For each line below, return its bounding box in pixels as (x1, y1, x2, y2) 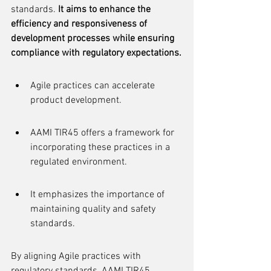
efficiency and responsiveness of (11, 18, 149, 30)
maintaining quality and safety (30, 203, 158, 215)
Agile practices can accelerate (30, 80, 157, 92)
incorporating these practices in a (30, 142, 172, 154)
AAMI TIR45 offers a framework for (30, 127, 177, 139)
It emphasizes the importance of (30, 189, 167, 201)
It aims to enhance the (58, 4, 153, 16)
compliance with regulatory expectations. (11, 47, 181, 59)
